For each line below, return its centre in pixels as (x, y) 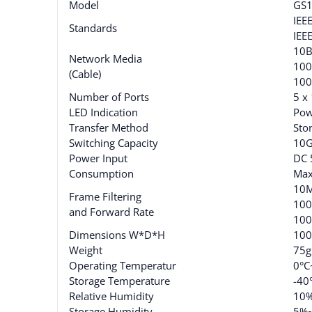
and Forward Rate (111, 212)
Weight (86, 250)
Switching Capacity (114, 143)
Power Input (98, 158)
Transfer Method (109, 128)
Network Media (106, 59)
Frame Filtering (105, 197)
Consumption (101, 174)
